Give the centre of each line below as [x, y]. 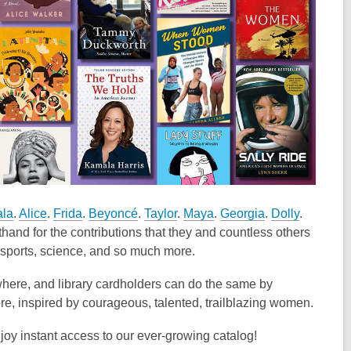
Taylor [161, 213]
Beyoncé [113, 213]
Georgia [242, 213]
